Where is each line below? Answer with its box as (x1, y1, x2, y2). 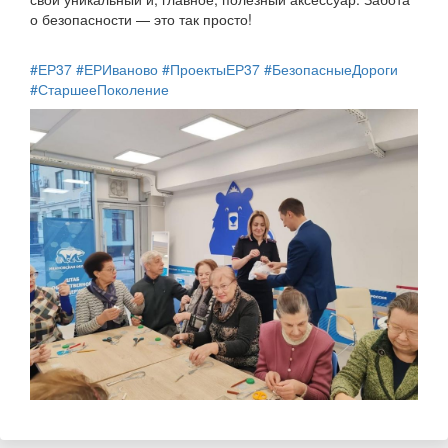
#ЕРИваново (76, 59, 158, 80)
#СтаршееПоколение (30, 79, 169, 100)
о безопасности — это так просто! (30, 9, 252, 30)
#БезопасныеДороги (264, 59, 398, 80)
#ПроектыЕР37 (162, 59, 260, 80)
